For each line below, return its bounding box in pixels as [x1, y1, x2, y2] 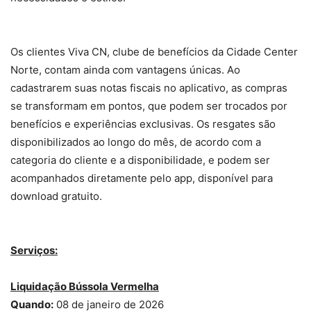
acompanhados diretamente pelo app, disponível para [10, 171, 273, 185]
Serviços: [10, 244, 58, 258]
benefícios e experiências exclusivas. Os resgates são [10, 117, 276, 131]
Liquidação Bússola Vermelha [10, 280, 159, 294]
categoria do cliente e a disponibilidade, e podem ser [10, 153, 270, 167]
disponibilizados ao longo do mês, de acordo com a [10, 135, 261, 149]
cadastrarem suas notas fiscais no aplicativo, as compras [10, 81, 287, 95]
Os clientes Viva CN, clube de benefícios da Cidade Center [10, 45, 298, 59]
